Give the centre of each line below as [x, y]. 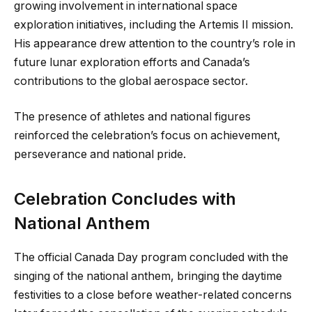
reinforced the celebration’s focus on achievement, [147, 136]
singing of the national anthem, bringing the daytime [148, 276]
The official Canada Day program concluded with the [151, 257]
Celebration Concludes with [125, 198]
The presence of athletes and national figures [132, 117]
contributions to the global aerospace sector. [131, 81]
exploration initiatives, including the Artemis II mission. [154, 24]
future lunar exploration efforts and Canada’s [132, 62]
